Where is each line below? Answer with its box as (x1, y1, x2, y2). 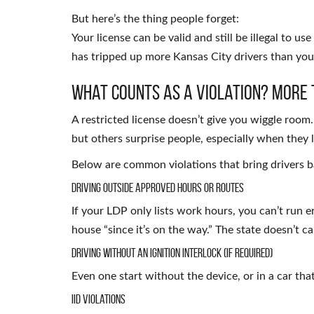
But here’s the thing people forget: (71, 13, 239, 25)
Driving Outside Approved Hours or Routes (71, 180, 244, 195)
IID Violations (71, 292, 125, 306)
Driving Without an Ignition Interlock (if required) (71, 245, 273, 260)
